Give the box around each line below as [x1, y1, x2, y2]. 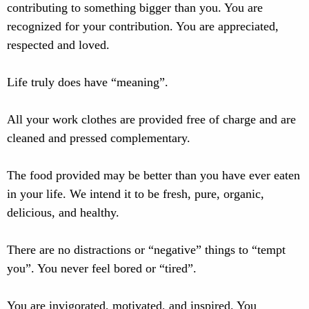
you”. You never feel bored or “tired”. [7, 261, 197, 275]
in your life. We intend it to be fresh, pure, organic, [7, 187, 264, 201]
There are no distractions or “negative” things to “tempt [7, 243, 286, 257]
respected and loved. [7, 38, 110, 52]
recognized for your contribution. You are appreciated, [7, 19, 279, 33]
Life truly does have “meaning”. [7, 75, 168, 89]
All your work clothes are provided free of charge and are [7, 112, 296, 126]
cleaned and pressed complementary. [7, 131, 190, 145]
